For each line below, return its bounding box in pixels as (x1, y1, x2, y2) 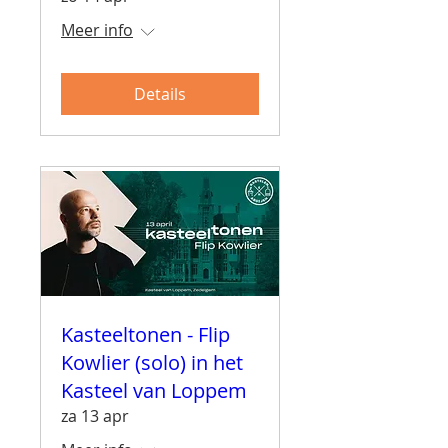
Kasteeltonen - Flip (61, 320, 230, 348)
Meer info (61, 18, 133, 41)
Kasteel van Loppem (61, 376, 247, 404)
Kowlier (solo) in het (61, 348, 243, 376)
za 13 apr (61, 404, 129, 427)
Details (134, 82, 186, 105)
